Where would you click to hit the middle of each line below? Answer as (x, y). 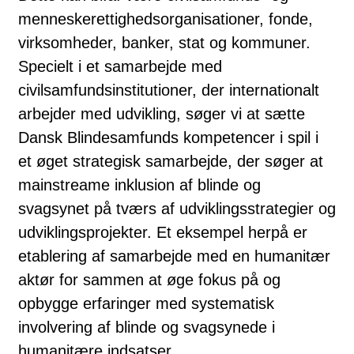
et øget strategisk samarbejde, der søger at (171, 161)
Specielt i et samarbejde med (120, 66)
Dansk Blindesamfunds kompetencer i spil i (168, 137)
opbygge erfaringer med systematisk (146, 303)
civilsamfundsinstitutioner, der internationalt (169, 90)
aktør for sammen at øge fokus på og (149, 279)
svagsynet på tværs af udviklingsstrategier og (177, 208)
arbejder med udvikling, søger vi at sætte (162, 113)
